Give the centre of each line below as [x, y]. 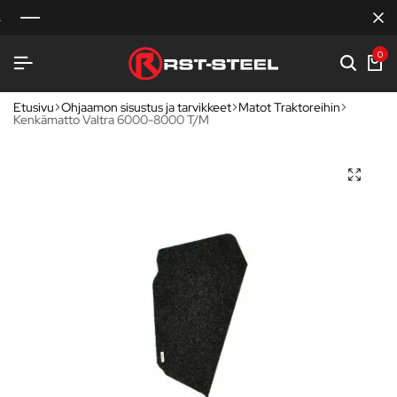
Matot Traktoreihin [289, 107]
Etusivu [34, 107]
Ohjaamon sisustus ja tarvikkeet [146, 107]
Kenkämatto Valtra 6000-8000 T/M [111, 119]
